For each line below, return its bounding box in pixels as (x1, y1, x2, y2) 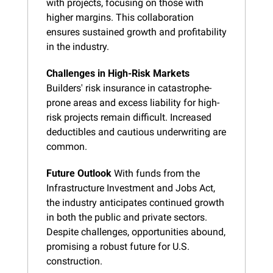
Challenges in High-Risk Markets (46, 67, 190, 79)
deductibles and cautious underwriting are (46, 126, 226, 138)
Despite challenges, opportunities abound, (46, 225, 225, 238)
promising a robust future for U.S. (46, 240, 190, 252)
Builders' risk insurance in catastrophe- (46, 82, 211, 94)
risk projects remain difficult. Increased (46, 111, 211, 123)
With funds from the (112, 167, 200, 179)
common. (46, 140, 87, 152)
